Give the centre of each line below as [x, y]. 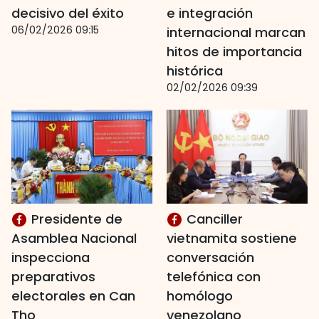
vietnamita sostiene [232, 238]
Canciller [213, 219]
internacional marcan [236, 32]
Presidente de [75, 219]
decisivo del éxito [68, 13]
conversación [210, 257]
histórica [195, 71]
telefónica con [214, 277]
